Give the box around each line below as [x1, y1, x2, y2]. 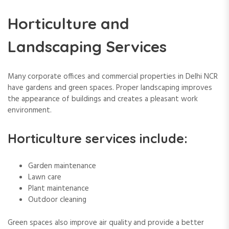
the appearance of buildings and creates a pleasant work [8, 93, 198, 106]
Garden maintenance [28, 160, 96, 173]
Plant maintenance [28, 182, 89, 195]
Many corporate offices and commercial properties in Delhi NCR [8, 71, 218, 83]
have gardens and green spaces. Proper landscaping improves [8, 82, 212, 95]
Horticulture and [8, 14, 129, 34]
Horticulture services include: [8, 130, 188, 147]
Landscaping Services [8, 37, 167, 57]
